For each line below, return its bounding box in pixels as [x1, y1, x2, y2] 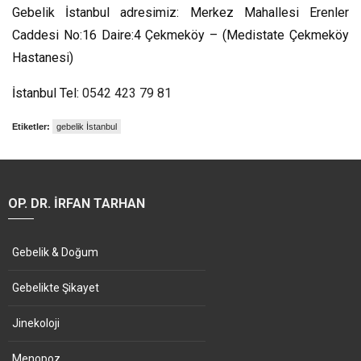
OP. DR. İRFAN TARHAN [8, 196, 145, 211]
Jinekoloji [12, 317, 60, 330]
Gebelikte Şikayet [12, 281, 99, 294]
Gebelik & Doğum [12, 246, 98, 259]
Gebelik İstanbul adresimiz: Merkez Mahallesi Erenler [12, 5, 349, 20]
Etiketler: [12, 122, 50, 131]
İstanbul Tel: [12, 85, 82, 101]
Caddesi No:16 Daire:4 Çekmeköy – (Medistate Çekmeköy [12, 27, 349, 43]
